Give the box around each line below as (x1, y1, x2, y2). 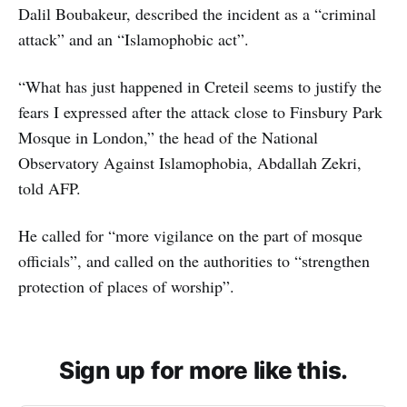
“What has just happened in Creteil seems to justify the (18, 74, 382, 97)
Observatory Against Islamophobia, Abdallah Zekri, (18, 151, 362, 174)
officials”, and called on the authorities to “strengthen (18, 249, 370, 272)
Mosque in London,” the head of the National (18, 125, 318, 148)
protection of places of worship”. (18, 274, 234, 297)
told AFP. (18, 176, 81, 199)
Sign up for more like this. (59, 355, 348, 384)
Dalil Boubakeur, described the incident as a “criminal (18, 2, 376, 25)
